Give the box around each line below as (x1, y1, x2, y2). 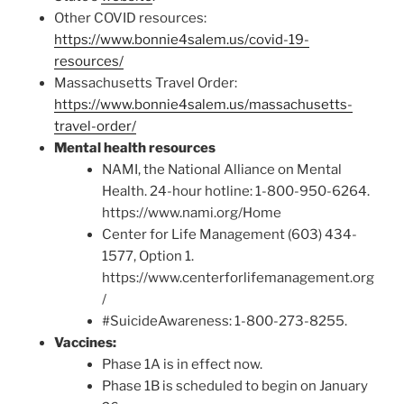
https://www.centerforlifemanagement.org (101, 270, 374, 287)
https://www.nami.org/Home (101, 205, 281, 222)
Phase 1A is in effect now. (101, 356, 262, 373)
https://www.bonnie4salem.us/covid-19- (54, 32, 309, 49)
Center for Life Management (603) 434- (101, 226, 357, 243)
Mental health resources (54, 140, 216, 157)
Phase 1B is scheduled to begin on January (101, 378, 368, 395)
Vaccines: (54, 335, 116, 352)
